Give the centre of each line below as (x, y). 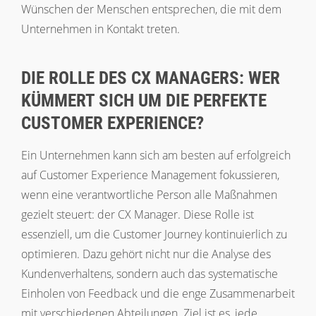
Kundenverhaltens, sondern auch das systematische (150, 273)
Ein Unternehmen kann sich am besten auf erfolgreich (156, 155)
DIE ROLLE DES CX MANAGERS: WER (151, 78)
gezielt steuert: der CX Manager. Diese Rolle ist (138, 214)
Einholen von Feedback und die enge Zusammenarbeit (158, 293)
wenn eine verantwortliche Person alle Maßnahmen (149, 194)
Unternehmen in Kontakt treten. (101, 29)
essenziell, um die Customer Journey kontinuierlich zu (154, 234)
